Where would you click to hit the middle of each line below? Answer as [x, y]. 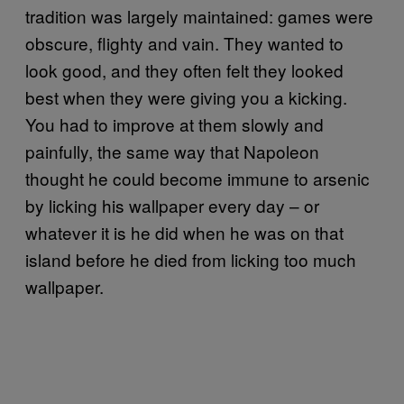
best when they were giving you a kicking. [186, 96]
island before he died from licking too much [191, 259]
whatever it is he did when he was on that [184, 232]
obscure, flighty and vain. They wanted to [184, 42]
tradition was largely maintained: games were [199, 15]
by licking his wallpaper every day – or [172, 205]
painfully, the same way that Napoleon [172, 151]
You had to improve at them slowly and [174, 124]
